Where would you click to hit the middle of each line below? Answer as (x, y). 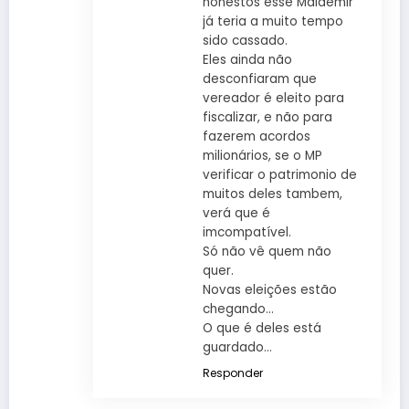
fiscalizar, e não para (267, 117)
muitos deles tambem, (272, 194)
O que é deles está (262, 328)
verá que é (236, 213)
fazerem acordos (256, 136)
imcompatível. (246, 232)
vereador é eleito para (273, 98)
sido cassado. (245, 40)
